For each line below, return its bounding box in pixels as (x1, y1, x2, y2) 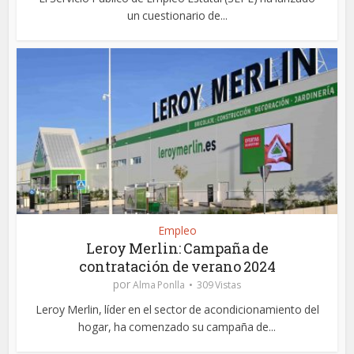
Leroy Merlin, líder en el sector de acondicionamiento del (35, 302, 319, 318)
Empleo (157, 223, 197, 239)
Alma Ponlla (133, 278, 185, 292)
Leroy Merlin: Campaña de (85, 239, 269, 258)
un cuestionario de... (126, 7, 228, 23)
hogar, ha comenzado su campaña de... (78, 319, 276, 335)
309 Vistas (197, 278, 241, 292)
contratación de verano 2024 (78, 257, 276, 277)
